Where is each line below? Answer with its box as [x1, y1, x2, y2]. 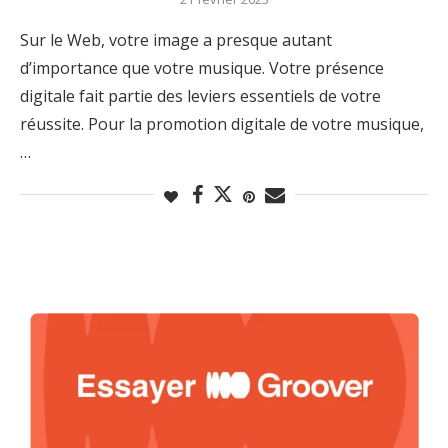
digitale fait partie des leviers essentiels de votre [20, 84, 381, 107]
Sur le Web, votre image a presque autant [20, 28, 332, 51]
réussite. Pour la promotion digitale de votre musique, [20, 112, 424, 135]
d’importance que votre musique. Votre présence [20, 56, 384, 79]
